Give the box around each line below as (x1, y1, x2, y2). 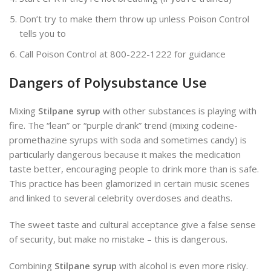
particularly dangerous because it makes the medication (9, 148, 241, 161)
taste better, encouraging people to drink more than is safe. (9, 163, 259, 175)
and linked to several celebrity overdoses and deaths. (9, 192, 232, 204)
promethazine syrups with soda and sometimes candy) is (9, 134, 247, 146)
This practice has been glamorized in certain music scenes (9, 177, 250, 190)
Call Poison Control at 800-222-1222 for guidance (19, 48, 226, 60)
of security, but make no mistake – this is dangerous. (9, 233, 227, 246)
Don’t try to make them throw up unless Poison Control (19, 13, 249, 25)
